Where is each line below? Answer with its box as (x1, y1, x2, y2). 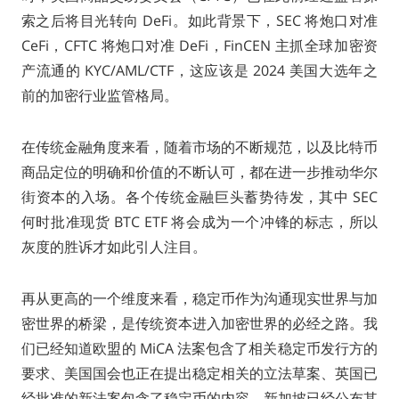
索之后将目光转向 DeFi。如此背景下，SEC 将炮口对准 (20, 11, 379, 31)
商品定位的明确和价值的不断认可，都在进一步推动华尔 (20, 162, 379, 183)
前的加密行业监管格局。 (20, 85, 178, 106)
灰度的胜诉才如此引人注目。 (20, 237, 207, 257)
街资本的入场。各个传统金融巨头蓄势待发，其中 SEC (20, 187, 379, 208)
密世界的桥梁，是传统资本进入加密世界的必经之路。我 (20, 313, 379, 334)
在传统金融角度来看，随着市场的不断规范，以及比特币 (20, 137, 379, 158)
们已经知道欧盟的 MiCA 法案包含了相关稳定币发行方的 (20, 338, 379, 359)
